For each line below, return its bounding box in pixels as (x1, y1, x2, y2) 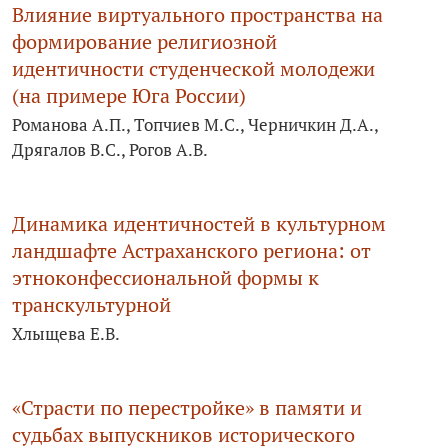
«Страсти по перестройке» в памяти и (12, 394, 362, 422)
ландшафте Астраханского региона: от (12, 237, 371, 265)
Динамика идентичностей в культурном (12, 210, 386, 238)
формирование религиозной (12, 28, 277, 55)
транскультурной (12, 291, 171, 319)
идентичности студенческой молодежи (12, 55, 375, 82)
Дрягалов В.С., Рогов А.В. (12, 138, 208, 162)
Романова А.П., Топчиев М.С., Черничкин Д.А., (12, 113, 378, 137)
